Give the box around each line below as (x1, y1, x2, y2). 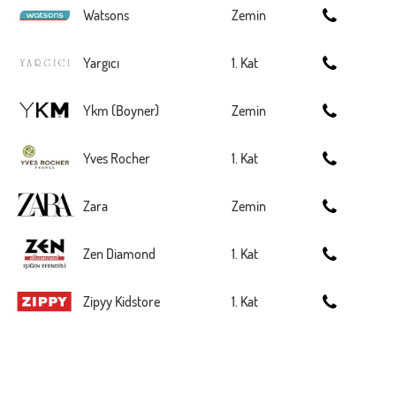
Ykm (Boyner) (83, 102, 159, 119)
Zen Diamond (83, 245, 156, 263)
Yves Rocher (83, 149, 150, 167)
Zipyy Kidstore (83, 293, 160, 310)
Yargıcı (83, 54, 119, 72)
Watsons (83, 6, 129, 24)
